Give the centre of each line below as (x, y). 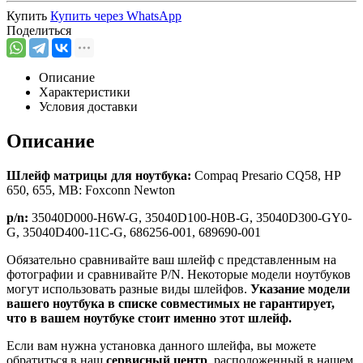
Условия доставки (88, 106)
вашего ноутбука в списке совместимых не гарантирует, (171, 303)
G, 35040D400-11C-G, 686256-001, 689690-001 (134, 232)
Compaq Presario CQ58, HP (267, 175)
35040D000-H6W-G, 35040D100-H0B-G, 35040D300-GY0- (192, 217)
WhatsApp (154, 15)
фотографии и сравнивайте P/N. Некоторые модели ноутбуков (179, 274)
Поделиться (39, 30)
